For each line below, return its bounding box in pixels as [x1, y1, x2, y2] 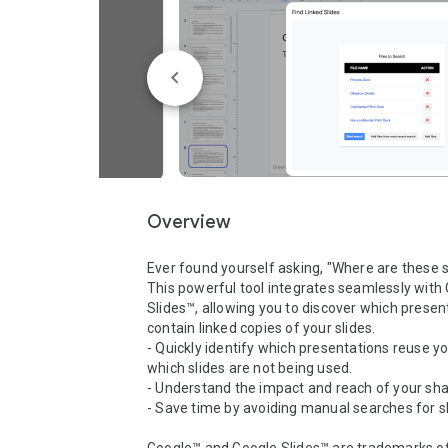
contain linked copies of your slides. [147, 320, 376, 336]
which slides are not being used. [147, 360, 353, 376]
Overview [147, 211, 230, 233]
